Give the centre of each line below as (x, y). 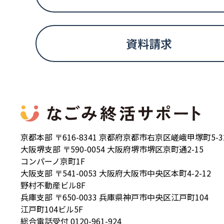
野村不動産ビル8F (53, 185)
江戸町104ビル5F (51, 209)
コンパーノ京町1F (52, 161)
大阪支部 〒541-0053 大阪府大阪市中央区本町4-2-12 (115, 173)
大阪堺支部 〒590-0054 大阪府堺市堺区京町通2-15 (112, 149)
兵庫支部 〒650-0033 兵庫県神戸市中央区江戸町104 (114, 197)
